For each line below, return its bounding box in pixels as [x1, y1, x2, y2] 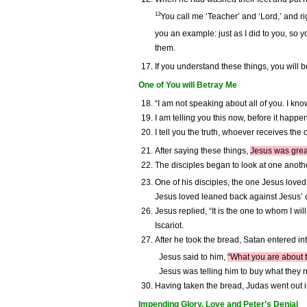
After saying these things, [155, 146, 250, 156]
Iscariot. [155, 221, 184, 231]
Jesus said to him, [159, 252, 228, 262]
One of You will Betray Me [138, 80, 237, 90]
